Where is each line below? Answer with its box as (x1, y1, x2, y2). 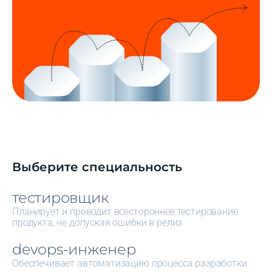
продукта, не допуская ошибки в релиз (12, 216, 183, 228)
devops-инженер (12, 240, 136, 258)
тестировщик (12, 188, 109, 206)
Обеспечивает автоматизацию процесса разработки (12, 257, 247, 269)
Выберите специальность (12, 159, 182, 174)
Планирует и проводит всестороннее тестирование (12, 205, 238, 217)
